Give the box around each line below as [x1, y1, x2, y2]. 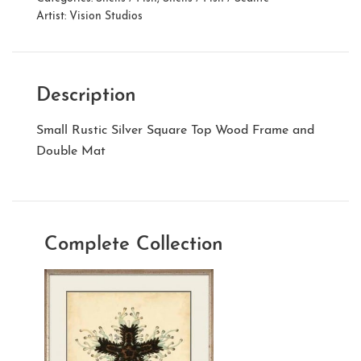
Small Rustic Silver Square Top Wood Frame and [36, 124, 314, 138]
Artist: [36, 10, 69, 23]
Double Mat [36, 145, 106, 159]
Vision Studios [69, 10, 143, 23]
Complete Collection [44, 235, 223, 255]
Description [36, 86, 136, 106]
